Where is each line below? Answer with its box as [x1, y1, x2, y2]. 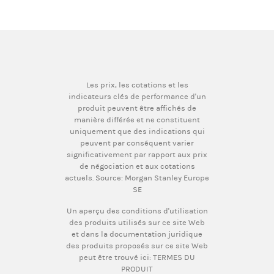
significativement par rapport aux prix [67, 149, 207, 159]
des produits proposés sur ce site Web [66, 240, 208, 250]
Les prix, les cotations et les [86, 80, 188, 89]
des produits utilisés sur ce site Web [69, 217, 205, 227]
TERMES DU [153, 252, 195, 262]
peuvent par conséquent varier [80, 138, 194, 147]
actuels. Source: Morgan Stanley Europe [65, 172, 209, 182]
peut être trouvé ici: [79, 252, 153, 262]
